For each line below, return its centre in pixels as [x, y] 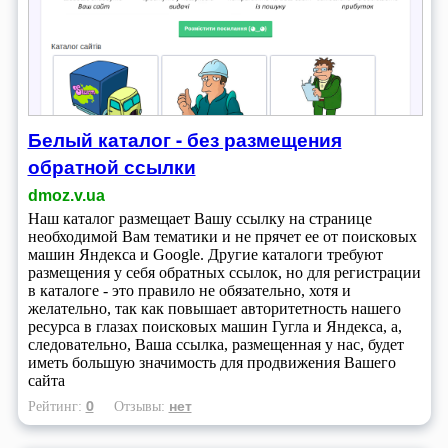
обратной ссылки [111, 167]
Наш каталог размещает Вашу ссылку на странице [199, 219]
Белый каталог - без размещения [184, 140]
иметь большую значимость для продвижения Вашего [211, 363]
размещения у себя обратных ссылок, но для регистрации [224, 273]
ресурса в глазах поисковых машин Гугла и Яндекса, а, [214, 327]
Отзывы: [141, 406]
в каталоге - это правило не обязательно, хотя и [189, 291]
